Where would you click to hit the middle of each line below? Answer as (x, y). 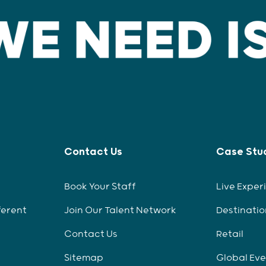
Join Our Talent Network (120, 211)
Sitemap (83, 258)
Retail (230, 235)
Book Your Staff (100, 187)
